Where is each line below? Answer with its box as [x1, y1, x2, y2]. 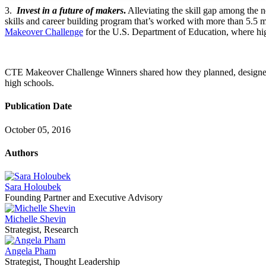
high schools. [5, 78, 54, 88]
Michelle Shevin [5, 214, 66, 224]
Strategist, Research [5, 224, 78, 235]
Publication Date [5, 101, 72, 112]
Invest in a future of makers [17, 5, 123, 15]
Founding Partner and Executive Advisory [5, 192, 163, 203]
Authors [5, 147, 38, 158]
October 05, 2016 [5, 124, 71, 135]
